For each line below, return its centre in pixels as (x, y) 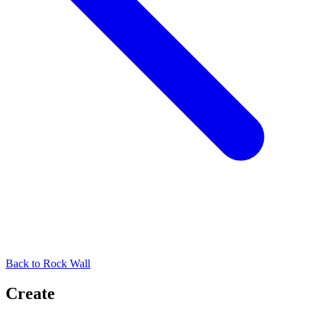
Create (30, 293)
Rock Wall (65, 263)
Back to (23, 263)
